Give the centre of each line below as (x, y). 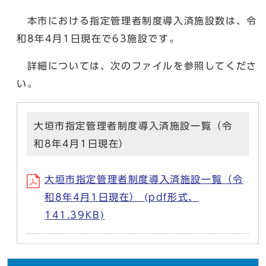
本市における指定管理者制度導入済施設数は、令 (137, 20)
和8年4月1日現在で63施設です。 (98, 38)
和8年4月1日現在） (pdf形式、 (122, 197)
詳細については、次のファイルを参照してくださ (137, 66)
